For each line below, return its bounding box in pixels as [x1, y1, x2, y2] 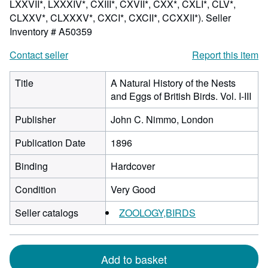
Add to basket [101, 251, 167, 267]
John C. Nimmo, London [111, 112, 214, 126]
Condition [15, 182, 56, 196]
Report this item [192, 48, 258, 62]
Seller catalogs [15, 206, 78, 220]
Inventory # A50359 [10, 25, 92, 38]
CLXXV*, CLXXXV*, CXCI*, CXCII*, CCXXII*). [10, 11, 206, 25]
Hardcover [111, 159, 155, 173]
